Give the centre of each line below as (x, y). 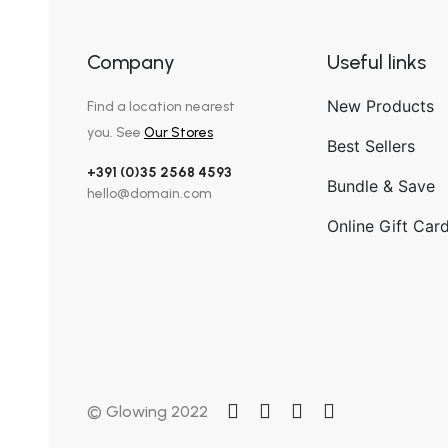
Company (130, 62)
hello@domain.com (149, 193)
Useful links (376, 62)
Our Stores (178, 132)
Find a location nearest (160, 106)
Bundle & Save (380, 186)
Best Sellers (370, 146)
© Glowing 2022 (147, 411)
